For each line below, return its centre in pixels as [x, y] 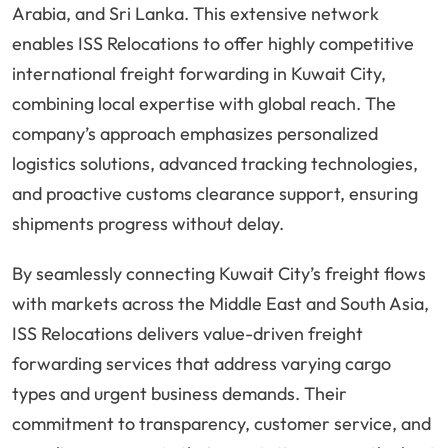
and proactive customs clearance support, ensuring [215, 194]
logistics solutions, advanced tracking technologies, [215, 164]
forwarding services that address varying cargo [201, 364]
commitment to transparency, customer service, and [221, 424]
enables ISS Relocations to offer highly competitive [213, 44]
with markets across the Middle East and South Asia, [220, 304]
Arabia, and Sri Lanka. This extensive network [195, 14]
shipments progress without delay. [148, 224]
